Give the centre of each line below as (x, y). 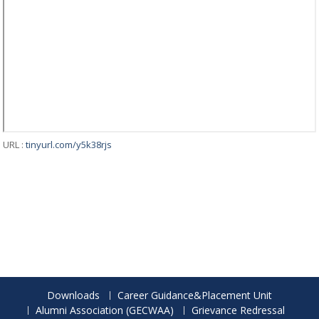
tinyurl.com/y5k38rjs (69, 145)
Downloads (73, 295)
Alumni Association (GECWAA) (104, 310)
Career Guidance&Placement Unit (195, 295)
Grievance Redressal (238, 310)
